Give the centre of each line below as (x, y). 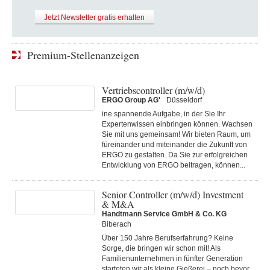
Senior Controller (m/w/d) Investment (173, 194)
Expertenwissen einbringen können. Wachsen (177, 124)
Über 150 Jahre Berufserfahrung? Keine (168, 238)
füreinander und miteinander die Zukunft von (174, 145)
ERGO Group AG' (131, 100)
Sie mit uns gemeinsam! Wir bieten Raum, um (176, 134)
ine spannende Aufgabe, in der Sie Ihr (164, 114)
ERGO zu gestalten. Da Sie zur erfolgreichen (175, 155)
